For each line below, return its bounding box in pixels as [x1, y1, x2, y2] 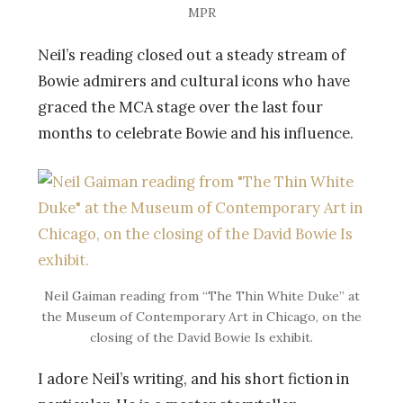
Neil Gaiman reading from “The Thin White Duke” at [43, 287, 360, 304]
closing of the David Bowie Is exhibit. [90, 328, 313, 345]
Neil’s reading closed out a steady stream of [38, 44, 345, 65]
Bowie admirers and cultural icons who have [38, 70, 350, 91]
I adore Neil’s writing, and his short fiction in [38, 369, 349, 390]
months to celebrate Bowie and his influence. [38, 122, 354, 143]
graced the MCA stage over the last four [38, 96, 323, 117]
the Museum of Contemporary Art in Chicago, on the [41, 308, 362, 325]
